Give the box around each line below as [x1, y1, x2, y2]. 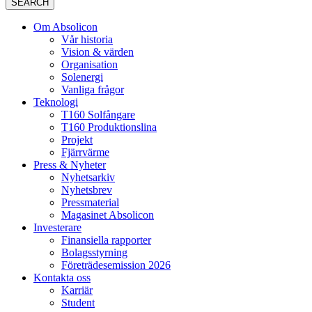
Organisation [61, 58, 118, 71]
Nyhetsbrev [61, 184, 112, 196]
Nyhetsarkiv [61, 171, 115, 184]
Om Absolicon [33, 21, 97, 33]
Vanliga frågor [61, 84, 124, 96]
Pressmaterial [61, 196, 119, 209]
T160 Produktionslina [61, 121, 157, 134]
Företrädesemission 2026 [61, 259, 171, 272]
